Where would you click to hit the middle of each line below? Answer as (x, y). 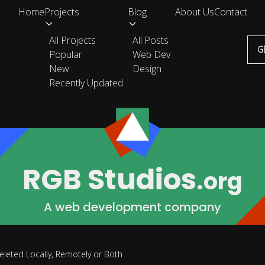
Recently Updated (86, 83)
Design (147, 69)
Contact (230, 12)
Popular (65, 54)
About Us (194, 12)
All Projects (72, 40)
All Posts (150, 40)
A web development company (132, 207)
